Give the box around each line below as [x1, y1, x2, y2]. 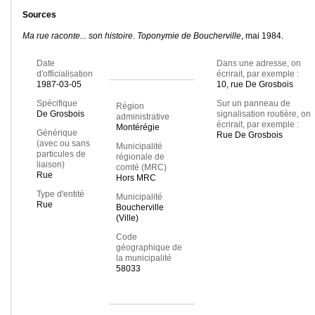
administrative [115, 112, 169, 122]
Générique [37, 128, 77, 139]
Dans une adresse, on [216, 58, 301, 69]
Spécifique [37, 98, 77, 109]
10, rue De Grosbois [216, 79, 293, 90]
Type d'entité [37, 189, 84, 200]
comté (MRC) [115, 162, 167, 173]
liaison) [37, 160, 65, 170]
